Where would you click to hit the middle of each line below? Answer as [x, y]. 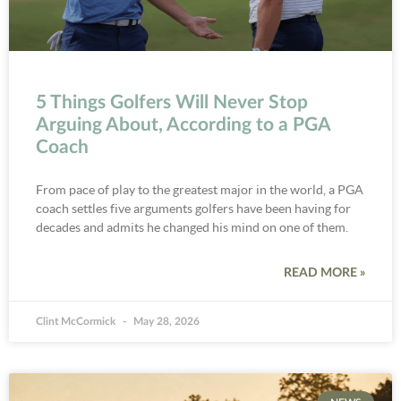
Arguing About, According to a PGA [183, 124]
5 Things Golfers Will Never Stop [172, 102]
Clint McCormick [77, 321]
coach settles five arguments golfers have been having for [193, 208]
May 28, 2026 [165, 321]
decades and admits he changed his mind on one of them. [192, 227]
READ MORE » [324, 273]
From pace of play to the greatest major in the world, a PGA [200, 189]
